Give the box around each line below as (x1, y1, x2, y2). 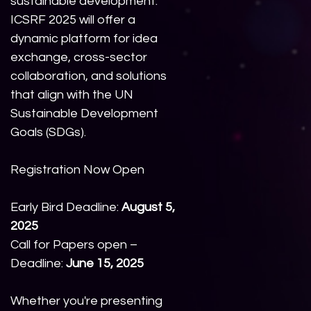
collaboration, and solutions (10, 69, 167, 83)
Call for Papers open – (10, 238, 137, 252)
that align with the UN (10, 88, 133, 102)
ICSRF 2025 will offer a (10, 13, 135, 27)
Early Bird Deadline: (10, 201, 121, 215)
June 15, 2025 (66, 257, 144, 271)
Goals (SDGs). (10, 126, 86, 140)
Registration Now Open (10, 163, 144, 177)
